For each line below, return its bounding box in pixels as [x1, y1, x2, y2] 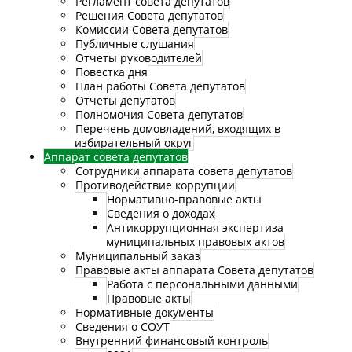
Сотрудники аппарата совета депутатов [75, 163, 292, 178]
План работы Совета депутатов [75, 79, 245, 93]
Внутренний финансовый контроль [75, 333, 268, 348]
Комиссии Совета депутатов [75, 22, 228, 37]
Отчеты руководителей [75, 50, 202, 65]
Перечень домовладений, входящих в [75, 121, 280, 136]
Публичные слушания [75, 36, 194, 51]
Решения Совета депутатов [75, 8, 223, 23]
